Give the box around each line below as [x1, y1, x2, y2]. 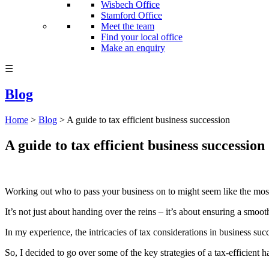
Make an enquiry [101, 43, 165, 53]
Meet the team [101, 21, 154, 31]
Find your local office [101, 32, 183, 42]
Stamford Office [101, 10, 162, 20]
